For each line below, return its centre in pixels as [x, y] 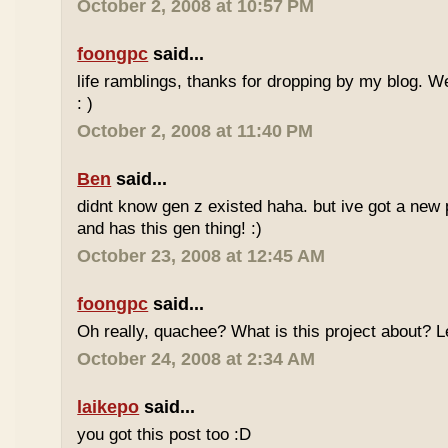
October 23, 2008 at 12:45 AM [201, 256]
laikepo [108, 407]
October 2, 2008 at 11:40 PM [195, 131]
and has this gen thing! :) [170, 228]
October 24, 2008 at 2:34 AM [196, 359]
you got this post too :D [164, 434]
